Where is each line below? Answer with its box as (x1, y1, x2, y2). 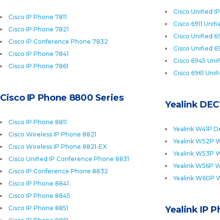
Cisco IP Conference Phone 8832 (8, 167, 108, 175)
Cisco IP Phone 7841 (8, 50, 69, 57)
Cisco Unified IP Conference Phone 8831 (8, 155, 129, 163)
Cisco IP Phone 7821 (8, 26, 69, 33)
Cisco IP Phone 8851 (8, 204, 68, 212)
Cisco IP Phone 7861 (8, 62, 68, 70)
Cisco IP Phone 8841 (8, 180, 69, 187)
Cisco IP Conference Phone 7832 (8, 38, 108, 45)
